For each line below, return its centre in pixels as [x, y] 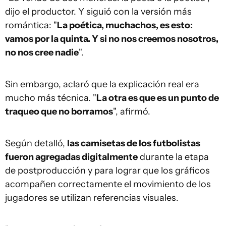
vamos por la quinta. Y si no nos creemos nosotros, [112, 39]
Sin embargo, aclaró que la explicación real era [102, 84]
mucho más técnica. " [51, 98]
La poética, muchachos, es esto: [125, 25]
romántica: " [31, 25]
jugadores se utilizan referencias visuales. [92, 198]
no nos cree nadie [42, 52]
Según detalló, [36, 143]
